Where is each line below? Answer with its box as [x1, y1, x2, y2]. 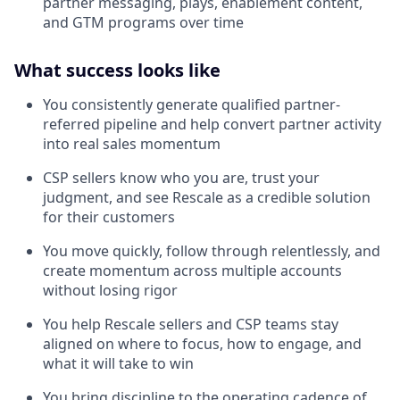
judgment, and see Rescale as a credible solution [43, 187, 371, 207]
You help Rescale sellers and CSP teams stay [43, 313, 338, 334]
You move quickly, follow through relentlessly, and [43, 240, 380, 261]
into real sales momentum [43, 133, 221, 154]
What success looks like [14, 57, 221, 82]
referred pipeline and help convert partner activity [43, 113, 381, 134]
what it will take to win [43, 353, 194, 373]
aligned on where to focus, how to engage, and [43, 333, 362, 354]
